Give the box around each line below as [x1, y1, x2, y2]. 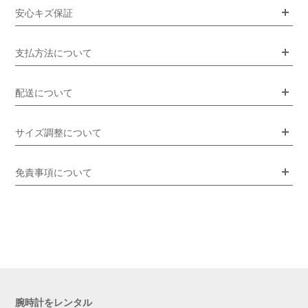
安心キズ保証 [15, 7, 74, 19]
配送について [15, 87, 74, 98]
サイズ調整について [15, 126, 102, 138]
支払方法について [15, 47, 93, 58]
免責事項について [15, 166, 93, 178]
